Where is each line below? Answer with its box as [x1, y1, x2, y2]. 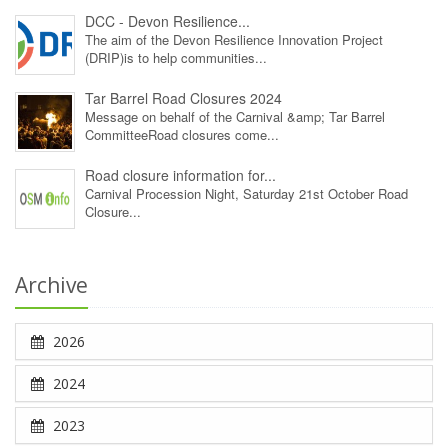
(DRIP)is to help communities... [85, 48, 267, 68]
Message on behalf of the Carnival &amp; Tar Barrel [85, 107, 385, 127]
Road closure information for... [85, 165, 276, 186]
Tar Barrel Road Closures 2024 [85, 88, 282, 109]
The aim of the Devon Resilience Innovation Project [85, 30, 383, 50]
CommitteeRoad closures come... [85, 125, 279, 145]
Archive [15, 271, 88, 300]
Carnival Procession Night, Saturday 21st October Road [85, 184, 408, 204]
